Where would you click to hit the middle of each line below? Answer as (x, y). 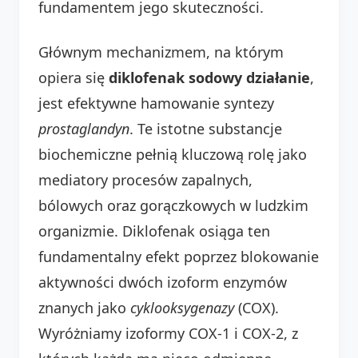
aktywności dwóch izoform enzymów (163, 282)
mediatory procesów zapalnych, (145, 179)
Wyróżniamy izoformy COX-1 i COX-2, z (168, 333)
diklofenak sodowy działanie (209, 77)
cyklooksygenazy (182, 307)
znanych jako (84, 307)
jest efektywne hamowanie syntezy (156, 103)
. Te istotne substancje (206, 128)
